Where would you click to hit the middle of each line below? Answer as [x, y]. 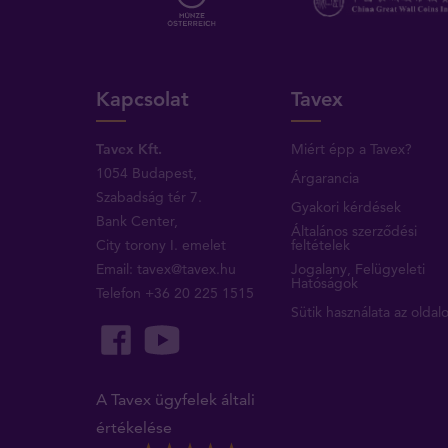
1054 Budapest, [147, 173]
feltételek [320, 245]
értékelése [134, 427]
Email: [117, 269]
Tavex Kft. [129, 149]
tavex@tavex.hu [187, 269]
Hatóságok [324, 283]
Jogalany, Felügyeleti [357, 269]
